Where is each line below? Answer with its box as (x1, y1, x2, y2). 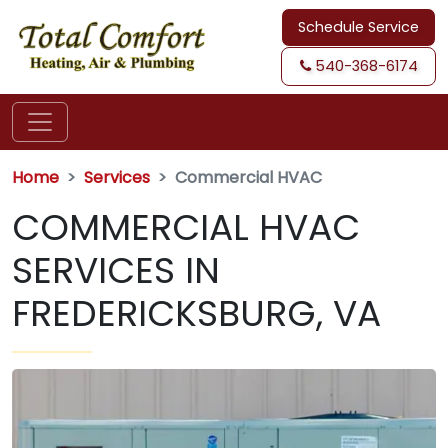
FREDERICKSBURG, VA (12, 288, 381, 339)
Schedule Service (298, 17, 419, 37)
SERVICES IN (12, 245, 220, 296)
